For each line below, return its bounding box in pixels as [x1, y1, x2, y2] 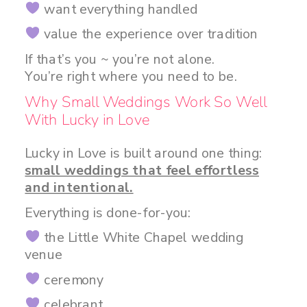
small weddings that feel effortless [25, 160, 260, 180]
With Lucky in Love [25, 109, 150, 131]
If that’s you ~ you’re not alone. [25, 49, 215, 69]
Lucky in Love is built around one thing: [25, 143, 262, 162]
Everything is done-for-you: [25, 203, 191, 222]
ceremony [40, 270, 104, 289]
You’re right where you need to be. [25, 66, 237, 86]
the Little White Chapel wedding [40, 228, 244, 247]
